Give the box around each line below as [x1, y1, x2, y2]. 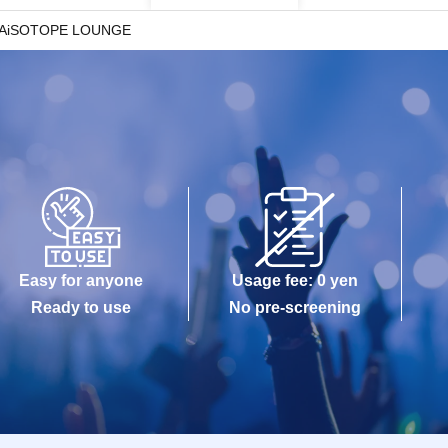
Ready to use [31, 299, 132, 316]
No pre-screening [229, 299, 361, 316]
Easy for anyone [19, 272, 144, 289]
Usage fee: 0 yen [232, 272, 358, 289]
